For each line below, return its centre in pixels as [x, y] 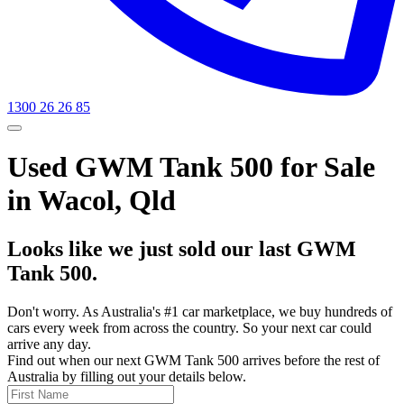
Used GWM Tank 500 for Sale [191, 167]
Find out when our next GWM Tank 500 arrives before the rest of [193, 360]
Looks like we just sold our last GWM [182, 248]
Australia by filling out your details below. [127, 376]
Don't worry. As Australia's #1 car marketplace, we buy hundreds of [200, 311]
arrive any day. [49, 344]
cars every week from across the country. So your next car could [189, 327]
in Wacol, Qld [92, 201]
